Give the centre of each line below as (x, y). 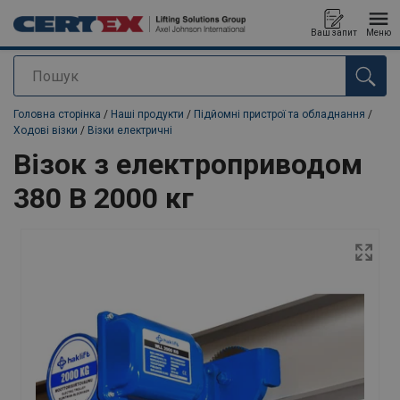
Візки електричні (130, 130)
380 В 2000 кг (104, 198)
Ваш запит (334, 33)
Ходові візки (46, 130)
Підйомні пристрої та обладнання (279, 114)
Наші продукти (147, 114)
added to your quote (70, 99)
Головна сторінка (57, 114)
